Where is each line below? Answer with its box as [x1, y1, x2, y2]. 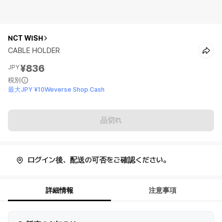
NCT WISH [8, 34, 43, 42]
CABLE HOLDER [8, 46, 60, 55]
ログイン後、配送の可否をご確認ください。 [28, 156, 170, 165]
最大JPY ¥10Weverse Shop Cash [8, 86, 105, 93]
